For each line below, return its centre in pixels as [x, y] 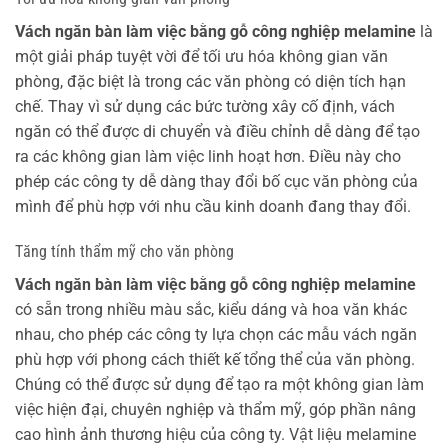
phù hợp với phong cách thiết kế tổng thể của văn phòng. [215, 360]
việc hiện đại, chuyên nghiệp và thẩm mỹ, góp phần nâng [215, 410]
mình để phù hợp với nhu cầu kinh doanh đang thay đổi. [213, 206]
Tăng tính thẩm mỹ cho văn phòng [124, 252]
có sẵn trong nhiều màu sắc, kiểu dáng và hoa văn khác [211, 310]
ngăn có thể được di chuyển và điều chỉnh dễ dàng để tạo [217, 131]
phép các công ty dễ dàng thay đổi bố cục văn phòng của [216, 181]
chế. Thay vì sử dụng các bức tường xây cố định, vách [205, 106]
